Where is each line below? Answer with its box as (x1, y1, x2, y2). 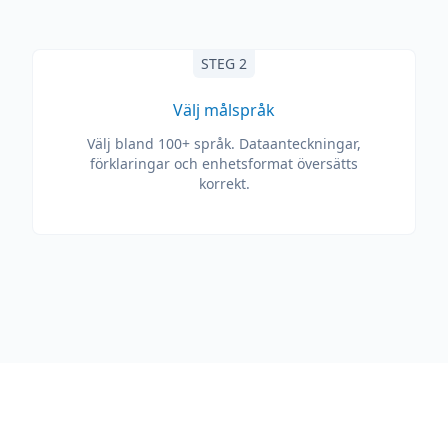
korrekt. (198, 174, 250, 193)
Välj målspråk (173, 99, 275, 121)
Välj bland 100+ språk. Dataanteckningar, (87, 134, 361, 153)
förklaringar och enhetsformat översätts (90, 154, 358, 173)
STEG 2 (201, 54, 247, 73)
